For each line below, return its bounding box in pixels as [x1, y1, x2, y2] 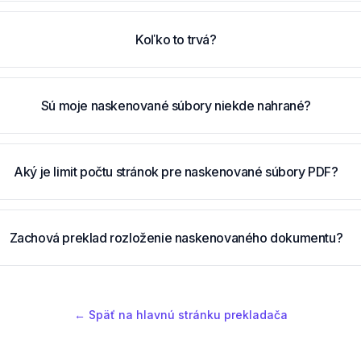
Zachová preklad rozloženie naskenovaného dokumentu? [9, 230, 343, 246]
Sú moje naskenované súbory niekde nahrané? [40, 98, 312, 114]
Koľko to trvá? [135, 31, 217, 48]
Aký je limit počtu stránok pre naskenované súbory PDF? [14, 164, 338, 180]
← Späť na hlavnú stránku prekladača [73, 308, 288, 322]
